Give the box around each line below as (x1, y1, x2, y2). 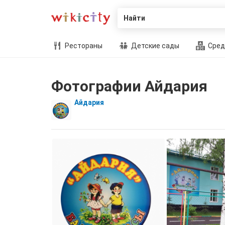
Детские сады (130, 42, 179, 50)
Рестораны (63, 42, 102, 50)
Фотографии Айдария (51, 77, 207, 95)
